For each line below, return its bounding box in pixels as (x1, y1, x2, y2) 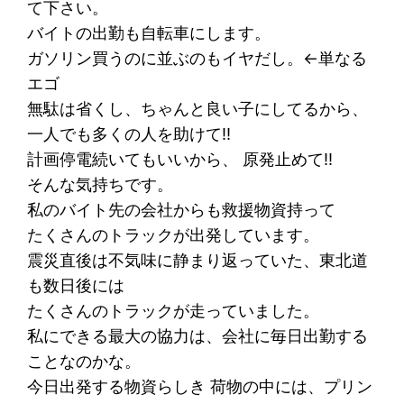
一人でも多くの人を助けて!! (27, 124, 232, 143)
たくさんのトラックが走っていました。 (27, 300, 320, 320)
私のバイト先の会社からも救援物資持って (27, 199, 336, 219)
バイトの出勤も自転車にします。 (27, 23, 271, 42)
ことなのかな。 (27, 351, 142, 371)
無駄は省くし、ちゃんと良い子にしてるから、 (27, 98, 369, 118)
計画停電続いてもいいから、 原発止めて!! (27, 149, 334, 169)
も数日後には (27, 275, 125, 295)
